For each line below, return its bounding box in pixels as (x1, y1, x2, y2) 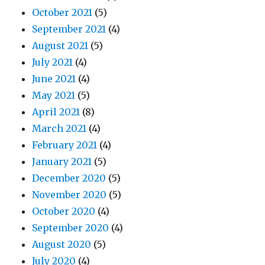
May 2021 (32, 89, 76, 102)
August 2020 (32, 238, 92, 251)
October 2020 (32, 205, 96, 218)
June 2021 (32, 73, 76, 85)
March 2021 (32, 122, 87, 135)
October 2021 (32, 7, 93, 19)
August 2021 (32, 40, 89, 52)
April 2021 (32, 106, 80, 118)
